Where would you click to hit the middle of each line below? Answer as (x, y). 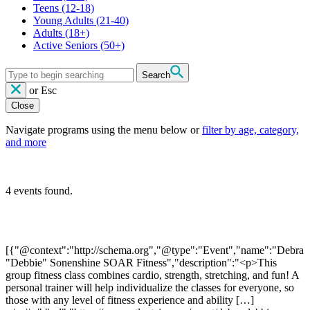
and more (26, 142)
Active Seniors (65, 45)
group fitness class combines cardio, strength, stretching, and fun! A (152, 275)
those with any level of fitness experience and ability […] (130, 300)
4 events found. (39, 190)
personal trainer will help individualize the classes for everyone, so (150, 287)
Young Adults (63, 20)
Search (156, 75)
